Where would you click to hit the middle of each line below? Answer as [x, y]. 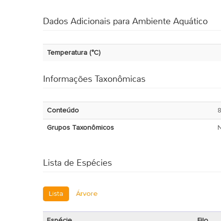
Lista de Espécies [77, 163]
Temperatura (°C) [74, 53]
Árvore [87, 194]
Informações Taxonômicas [94, 79]
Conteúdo [63, 110]
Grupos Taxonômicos [80, 128]
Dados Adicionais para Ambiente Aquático [125, 21]
